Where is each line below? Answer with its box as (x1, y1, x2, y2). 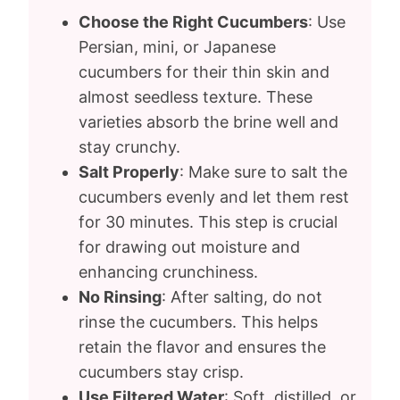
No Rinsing (79, 287, 162, 306)
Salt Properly (79, 162, 179, 181)
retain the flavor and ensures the (79, 337, 326, 356)
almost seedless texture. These (79, 87, 312, 106)
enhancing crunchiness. (79, 262, 258, 281)
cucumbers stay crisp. (79, 362, 244, 381)
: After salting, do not (162, 287, 322, 306)
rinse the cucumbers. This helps (79, 312, 318, 331)
